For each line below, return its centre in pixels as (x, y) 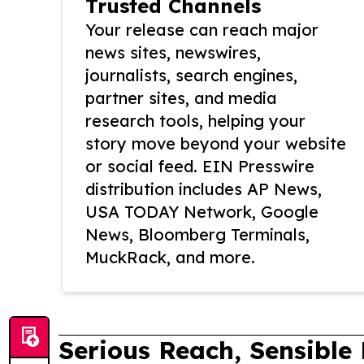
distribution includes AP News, (204, 189)
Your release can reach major (202, 30)
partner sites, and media (181, 98)
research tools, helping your (195, 121)
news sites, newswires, (173, 52)
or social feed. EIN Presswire (200, 166)
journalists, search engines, (191, 75)
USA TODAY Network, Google (202, 212)
